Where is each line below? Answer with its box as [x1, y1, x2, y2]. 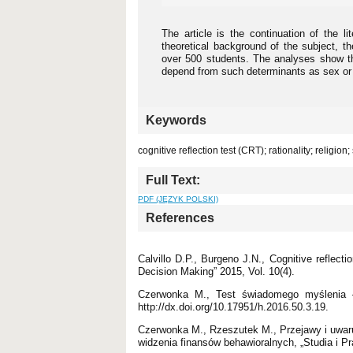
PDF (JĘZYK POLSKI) [138, 194, 218, 203]
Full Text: [146, 173, 200, 187]
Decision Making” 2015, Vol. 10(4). [138, 265, 295, 277]
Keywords [146, 113, 206, 127]
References [146, 210, 214, 225]
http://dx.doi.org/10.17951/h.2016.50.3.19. [138, 300, 329, 313]
